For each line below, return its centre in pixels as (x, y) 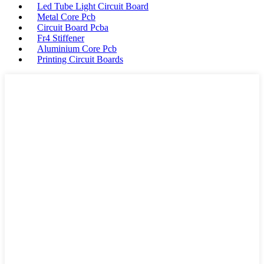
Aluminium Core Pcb (77, 49)
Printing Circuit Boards (80, 60)
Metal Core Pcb (66, 17)
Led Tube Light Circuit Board (93, 6)
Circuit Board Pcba (73, 28)
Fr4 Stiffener (61, 38)
